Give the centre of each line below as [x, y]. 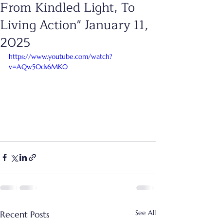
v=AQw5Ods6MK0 [38, 67]
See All [145, 212]
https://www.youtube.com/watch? [61, 56]
